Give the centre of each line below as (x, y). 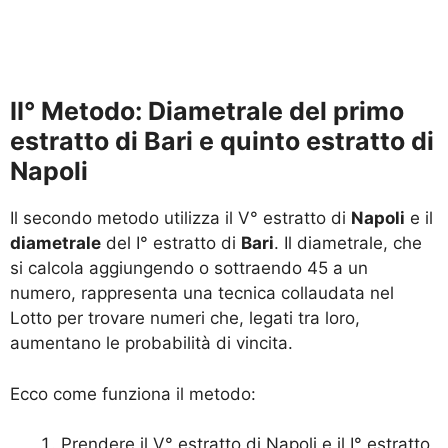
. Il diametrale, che (348, 243)
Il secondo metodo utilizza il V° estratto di (180, 218)
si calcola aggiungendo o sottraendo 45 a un (189, 268)
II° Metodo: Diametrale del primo (207, 111)
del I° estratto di (171, 243)
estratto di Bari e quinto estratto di (222, 141)
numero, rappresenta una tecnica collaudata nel (202, 293)
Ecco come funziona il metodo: (133, 393)
